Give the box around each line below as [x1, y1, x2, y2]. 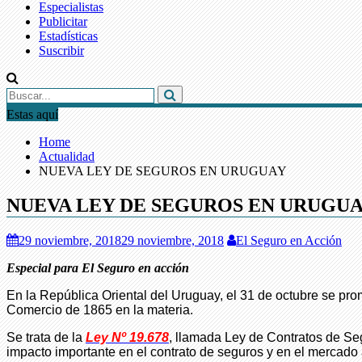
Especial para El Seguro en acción [6, 260, 189, 275]
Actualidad [39, 149, 95, 163]
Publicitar [39, 15, 87, 28]
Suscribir [39, 44, 84, 57]
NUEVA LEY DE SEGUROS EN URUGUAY [39, 164, 287, 178]
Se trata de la [6, 330, 86, 344]
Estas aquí [6, 107, 58, 121]
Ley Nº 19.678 [86, 330, 169, 344]
